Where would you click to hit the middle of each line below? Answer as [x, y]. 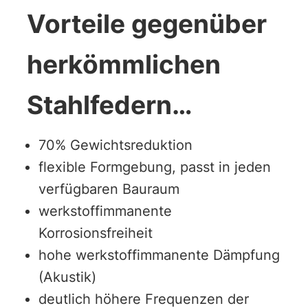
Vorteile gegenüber [146, 24]
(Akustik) [68, 277]
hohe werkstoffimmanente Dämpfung [159, 255]
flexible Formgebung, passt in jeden [155, 167]
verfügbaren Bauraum [109, 189]
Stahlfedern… [109, 105]
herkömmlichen [123, 65]
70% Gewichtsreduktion [116, 145]
